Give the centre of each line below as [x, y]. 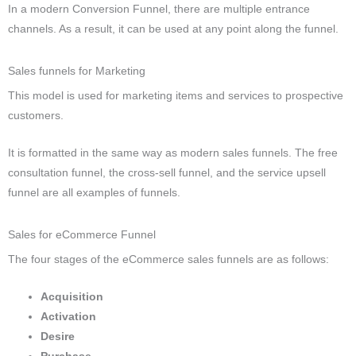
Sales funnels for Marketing [77, 72]
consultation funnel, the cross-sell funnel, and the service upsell [167, 172]
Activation [69, 316]
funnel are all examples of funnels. [94, 192]
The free [316, 153]
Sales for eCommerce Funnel [82, 234]
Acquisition [72, 296]
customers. [36, 116]
